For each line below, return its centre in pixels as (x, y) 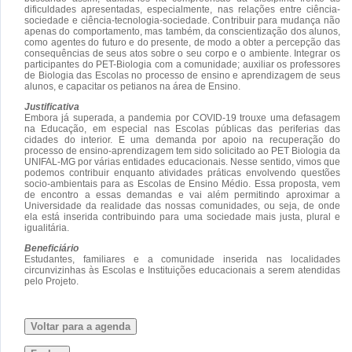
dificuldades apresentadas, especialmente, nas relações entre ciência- (182, 9)
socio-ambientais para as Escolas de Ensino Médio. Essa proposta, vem (182, 183)
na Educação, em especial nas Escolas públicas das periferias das (182, 128)
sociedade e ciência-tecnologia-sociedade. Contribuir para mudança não (182, 20)
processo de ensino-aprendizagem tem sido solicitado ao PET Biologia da (182, 150)
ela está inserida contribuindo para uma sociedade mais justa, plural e (182, 216)
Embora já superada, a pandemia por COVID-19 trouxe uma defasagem (182, 117)
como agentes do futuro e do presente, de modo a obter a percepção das (182, 42)
